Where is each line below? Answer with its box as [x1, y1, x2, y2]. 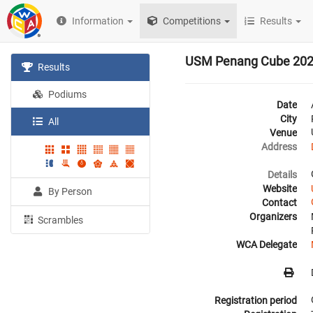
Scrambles [36, 214, 84, 226]
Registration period [214, 295, 297, 306]
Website [263, 183, 297, 194]
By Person [46, 185, 93, 197]
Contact [262, 197, 297, 208]
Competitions [161, 15, 221, 27]
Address [261, 141, 297, 152]
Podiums [46, 89, 87, 100]
